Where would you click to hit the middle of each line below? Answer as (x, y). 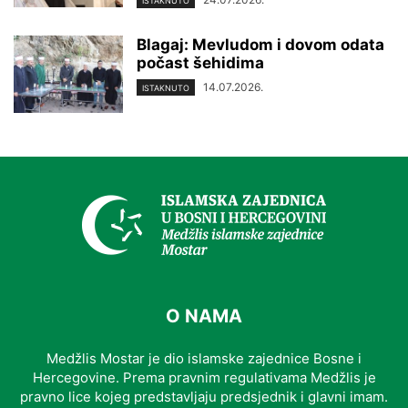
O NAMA (204, 316)
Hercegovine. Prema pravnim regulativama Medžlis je (204, 378)
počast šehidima (200, 63)
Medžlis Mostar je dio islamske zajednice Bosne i (204, 359)
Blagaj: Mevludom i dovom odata (260, 45)
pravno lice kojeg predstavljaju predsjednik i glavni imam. (204, 397)
